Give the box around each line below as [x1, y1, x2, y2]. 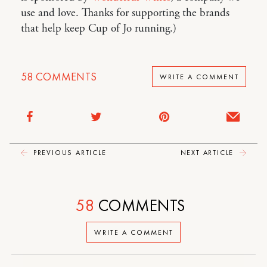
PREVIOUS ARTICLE [30, 148, 107, 157]
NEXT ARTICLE [180, 148, 237, 157]
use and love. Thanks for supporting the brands [21, 6, 229, 20]
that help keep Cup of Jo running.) [21, 21, 176, 36]
